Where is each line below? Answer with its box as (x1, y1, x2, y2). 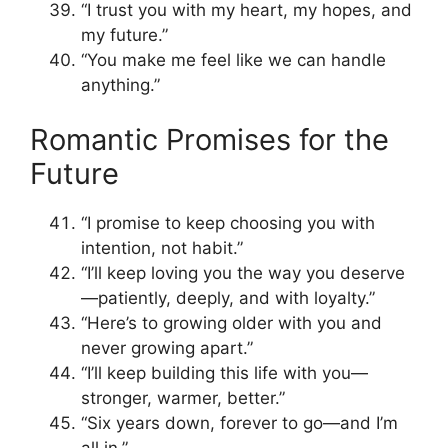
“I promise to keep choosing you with (81, 213, 375, 234)
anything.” (81, 74, 160, 95)
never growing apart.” (81, 338, 253, 359)
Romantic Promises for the (30, 122, 389, 158)
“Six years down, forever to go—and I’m (81, 413, 398, 434)
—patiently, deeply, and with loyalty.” (81, 288, 375, 309)
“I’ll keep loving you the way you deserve (81, 263, 405, 284)
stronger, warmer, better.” (81, 388, 285, 409)
